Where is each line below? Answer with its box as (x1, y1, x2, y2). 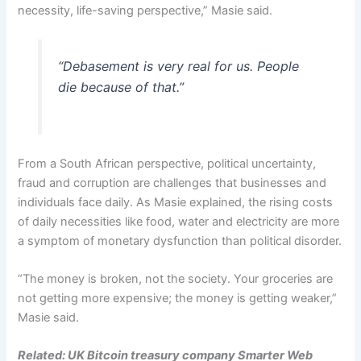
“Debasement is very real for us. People (57, 57, 299, 74)
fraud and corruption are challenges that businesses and (18, 175, 327, 190)
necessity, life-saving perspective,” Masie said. (18, 2, 273, 18)
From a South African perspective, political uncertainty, (18, 156, 317, 171)
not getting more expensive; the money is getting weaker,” (18, 291, 338, 306)
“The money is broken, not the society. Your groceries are (18, 272, 334, 287)
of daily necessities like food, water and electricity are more (18, 214, 340, 229)
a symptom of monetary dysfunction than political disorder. (18, 233, 342, 248)
